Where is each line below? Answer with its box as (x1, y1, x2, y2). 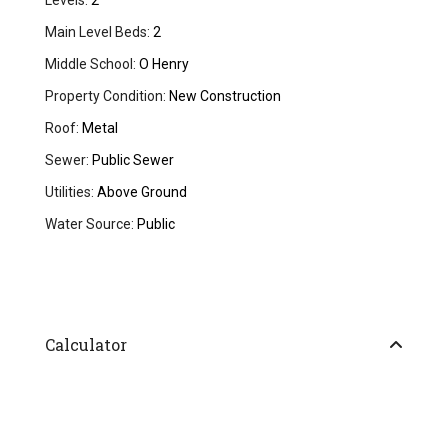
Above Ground (94, 184, 188, 201)
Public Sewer (89, 152, 175, 169)
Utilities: (45, 184, 95, 201)
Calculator (45, 334, 128, 356)
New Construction (166, 88, 282, 105)
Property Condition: (45, 88, 167, 105)
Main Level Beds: (45, 24, 151, 41)
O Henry (136, 56, 190, 73)
